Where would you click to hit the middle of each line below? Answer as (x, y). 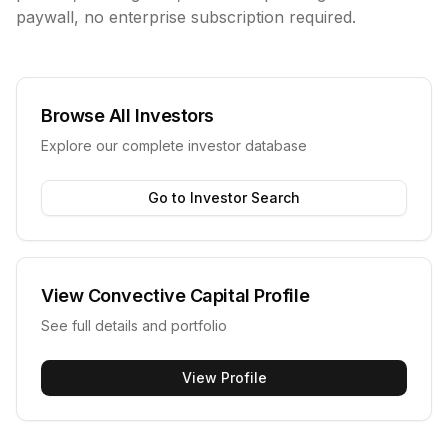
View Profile (224, 377)
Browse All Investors (127, 115)
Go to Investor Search (224, 197)
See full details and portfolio (134, 325)
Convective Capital (168, 295)
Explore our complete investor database (174, 145)
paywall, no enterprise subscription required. (186, 17)
